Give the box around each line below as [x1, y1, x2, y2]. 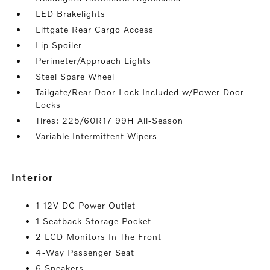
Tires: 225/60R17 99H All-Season [36, 115, 184, 126]
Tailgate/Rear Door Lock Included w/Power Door [36, 87, 245, 98]
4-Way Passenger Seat [36, 247, 135, 258]
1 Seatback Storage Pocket [36, 216, 152, 227]
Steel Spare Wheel [36, 71, 115, 82]
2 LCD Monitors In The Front [36, 231, 162, 242]
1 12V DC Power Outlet [36, 200, 136, 211]
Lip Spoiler [36, 40, 83, 51]
